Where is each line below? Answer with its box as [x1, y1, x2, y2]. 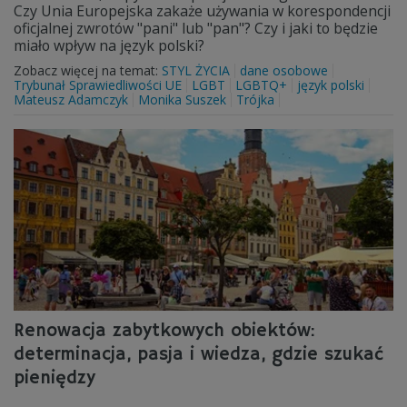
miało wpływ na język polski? [14, 35, 204, 55]
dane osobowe [240, 62, 328, 79]
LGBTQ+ [235, 76, 287, 94]
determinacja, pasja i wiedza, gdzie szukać [14, 343, 383, 366]
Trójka [236, 91, 274, 108]
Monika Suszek [138, 91, 226, 108]
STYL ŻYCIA [162, 62, 230, 79]
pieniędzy [14, 367, 95, 390]
